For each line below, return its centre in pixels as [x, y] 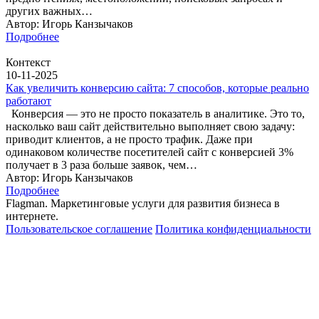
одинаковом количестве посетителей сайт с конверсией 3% [150, 152]
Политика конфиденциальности [233, 229]
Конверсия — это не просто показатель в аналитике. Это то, [155, 113]
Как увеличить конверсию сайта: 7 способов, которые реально [157, 88]
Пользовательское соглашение [79, 229]
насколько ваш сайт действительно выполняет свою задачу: [150, 126]
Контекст [28, 62]
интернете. [32, 216]
